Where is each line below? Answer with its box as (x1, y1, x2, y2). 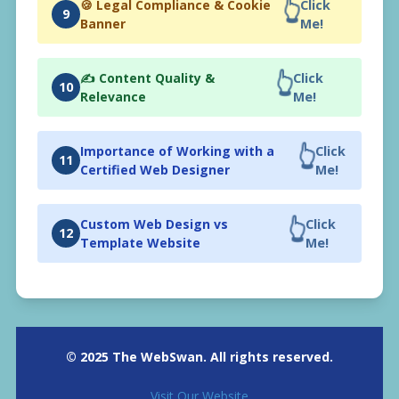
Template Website (80, 233, 200, 251)
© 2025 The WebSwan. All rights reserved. (66, 347, 333, 365)
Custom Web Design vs (80, 215, 228, 232)
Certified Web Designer (80, 160, 230, 178)
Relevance (80, 87, 146, 105)
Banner (80, 14, 126, 32)
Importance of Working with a (80, 142, 274, 159)
